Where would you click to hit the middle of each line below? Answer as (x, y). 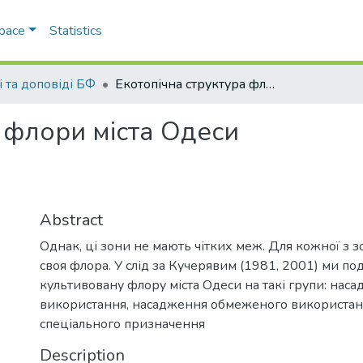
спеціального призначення (122, 324)
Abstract (71, 220)
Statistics (75, 31)
